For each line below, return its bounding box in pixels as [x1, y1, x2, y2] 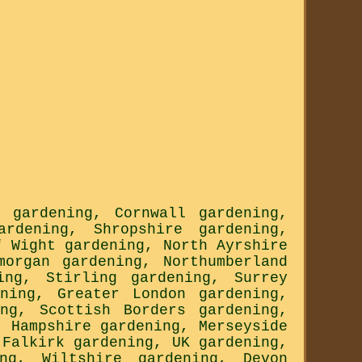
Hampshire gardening [11, 318, 181, 335]
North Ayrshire [162, 238, 288, 255]
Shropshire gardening [94, 221, 279, 238]
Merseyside [199, 318, 288, 335]
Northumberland [163, 254, 288, 271]
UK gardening [171, 335, 280, 351]
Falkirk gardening [2, 335, 154, 351]
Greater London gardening [57, 286, 280, 303]
